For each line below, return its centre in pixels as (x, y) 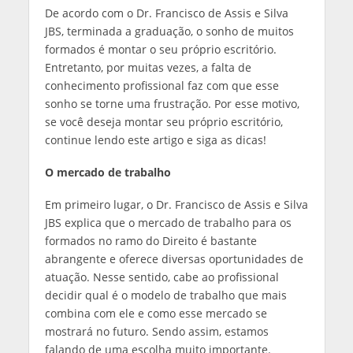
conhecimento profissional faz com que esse (162, 86)
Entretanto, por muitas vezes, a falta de (148, 68)
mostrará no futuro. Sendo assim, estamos (156, 331)
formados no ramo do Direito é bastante (150, 240)
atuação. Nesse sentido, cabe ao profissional (162, 277)
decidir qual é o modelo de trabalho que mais (165, 295)
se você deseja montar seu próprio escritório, (163, 122)
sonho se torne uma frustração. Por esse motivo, (172, 104)
